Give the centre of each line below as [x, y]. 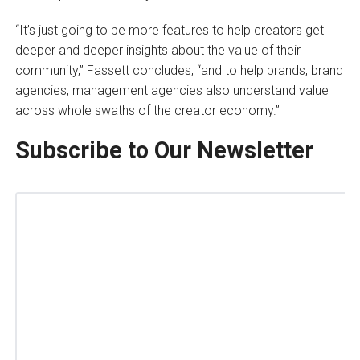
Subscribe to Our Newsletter [164, 150]
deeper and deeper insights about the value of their [157, 50]
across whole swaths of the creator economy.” [147, 110]
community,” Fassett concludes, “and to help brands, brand [179, 70]
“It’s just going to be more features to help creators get [169, 30]
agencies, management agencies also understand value [172, 90]
